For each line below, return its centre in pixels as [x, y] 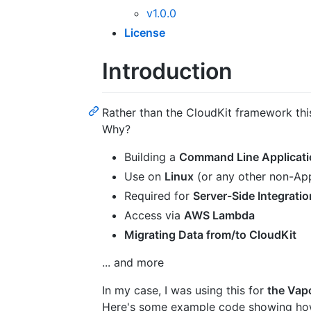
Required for [159, 195]
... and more [133, 262]
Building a [152, 157]
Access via [154, 215]
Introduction [167, 72]
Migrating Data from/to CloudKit [210, 234]
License [145, 33]
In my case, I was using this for [185, 290]
